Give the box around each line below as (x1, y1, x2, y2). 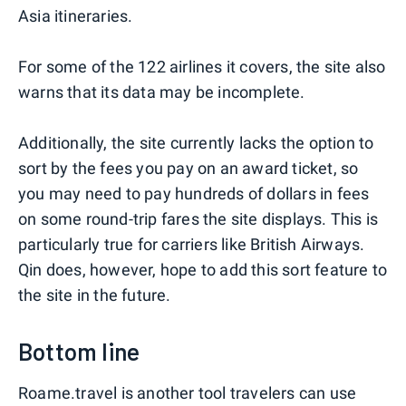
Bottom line (18, 337, 140, 366)
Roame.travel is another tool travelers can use (18, 383, 357, 403)
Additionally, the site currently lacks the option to (18, 133, 374, 153)
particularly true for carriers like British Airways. (18, 235, 365, 255)
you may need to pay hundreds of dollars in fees (18, 184, 370, 204)
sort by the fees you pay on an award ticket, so (18, 159, 359, 179)
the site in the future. (18, 285, 171, 305)
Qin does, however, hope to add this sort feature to (18, 260, 388, 280)
